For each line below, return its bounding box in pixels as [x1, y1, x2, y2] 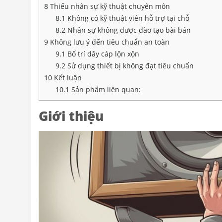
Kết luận [52, 73, 82, 83]
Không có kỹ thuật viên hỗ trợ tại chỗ [65, 13, 189, 23]
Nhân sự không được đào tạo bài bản [65, 25, 191, 35]
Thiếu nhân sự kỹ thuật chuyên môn [48, 1, 170, 11]
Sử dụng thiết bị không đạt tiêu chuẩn [65, 61, 194, 71]
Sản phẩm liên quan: [69, 85, 141, 95]
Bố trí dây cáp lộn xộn [65, 49, 139, 59]
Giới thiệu [39, 108, 104, 125]
